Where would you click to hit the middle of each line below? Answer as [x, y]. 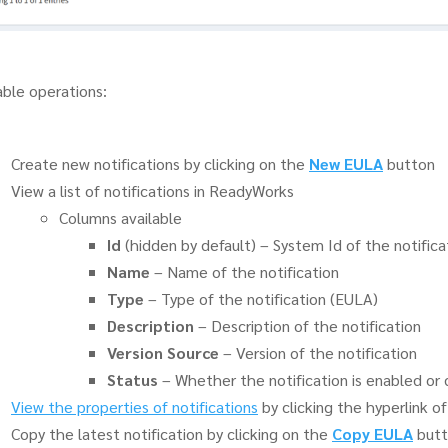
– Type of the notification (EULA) [261, 298]
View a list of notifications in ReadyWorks [152, 190]
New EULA [346, 163]
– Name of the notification [244, 271]
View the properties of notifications [134, 406]
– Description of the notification [307, 325]
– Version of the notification [318, 352]
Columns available [120, 217]
